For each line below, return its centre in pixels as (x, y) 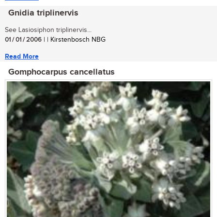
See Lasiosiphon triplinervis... (48, 30)
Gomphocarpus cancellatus (62, 72)
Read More (22, 57)
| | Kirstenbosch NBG (74, 40)
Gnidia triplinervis (43, 13)
